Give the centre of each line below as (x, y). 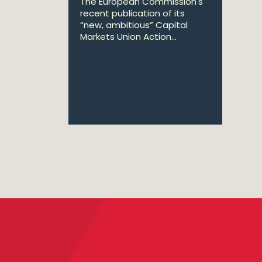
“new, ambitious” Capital (134, 25)
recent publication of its (132, 13)
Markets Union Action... (128, 37)
